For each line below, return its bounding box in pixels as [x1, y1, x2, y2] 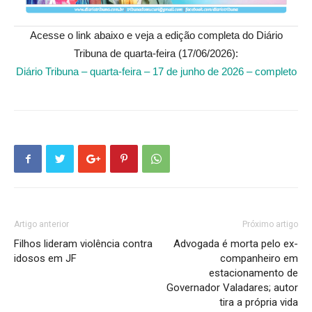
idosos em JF [14, 252, 79, 265]
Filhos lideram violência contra [14, 237, 153, 250]
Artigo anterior [14, 219, 69, 229]
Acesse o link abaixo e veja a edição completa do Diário [29, 29, 283, 41]
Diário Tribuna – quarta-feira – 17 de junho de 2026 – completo [15, 65, 297, 77]
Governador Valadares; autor [166, 281, 298, 294]
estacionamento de [209, 267, 298, 279]
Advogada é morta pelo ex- [173, 237, 298, 250]
